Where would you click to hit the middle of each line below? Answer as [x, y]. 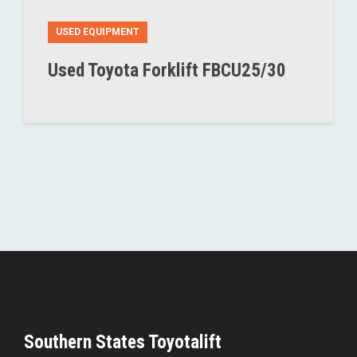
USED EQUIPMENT [98, 32]
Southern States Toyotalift [123, 343]
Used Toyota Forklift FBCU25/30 [167, 71]
